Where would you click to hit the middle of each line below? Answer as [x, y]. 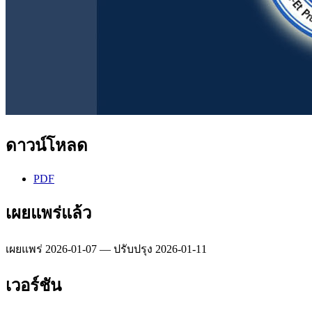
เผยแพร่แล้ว [48, 213]
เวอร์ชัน [33, 285]
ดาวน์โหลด [47, 146]
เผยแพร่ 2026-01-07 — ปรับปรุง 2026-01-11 [106, 249]
